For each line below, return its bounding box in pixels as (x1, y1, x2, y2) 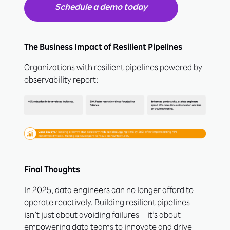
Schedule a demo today (55, 4, 147, 13)
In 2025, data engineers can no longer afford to (24, 187, 194, 196)
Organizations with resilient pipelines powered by (24, 65, 202, 73)
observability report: (24, 77, 98, 86)
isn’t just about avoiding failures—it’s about (24, 212, 181, 221)
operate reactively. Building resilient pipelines (24, 200, 190, 208)
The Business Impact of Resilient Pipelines (24, 44, 182, 53)
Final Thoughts (24, 167, 80, 176)
